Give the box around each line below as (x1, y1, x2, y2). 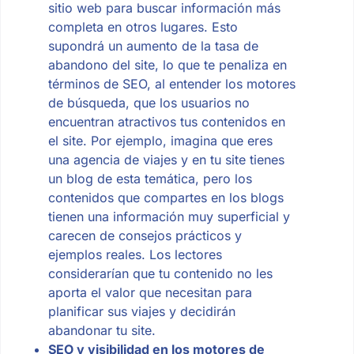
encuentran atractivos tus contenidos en (47, 113, 285, 130)
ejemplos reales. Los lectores (47, 246, 222, 262)
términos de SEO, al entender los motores (47, 75, 296, 92)
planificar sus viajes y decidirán (47, 303, 235, 319)
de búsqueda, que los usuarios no (47, 94, 250, 111)
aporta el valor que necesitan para (47, 284, 252, 300)
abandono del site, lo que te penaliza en (47, 56, 287, 73)
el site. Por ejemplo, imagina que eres (47, 132, 273, 149)
